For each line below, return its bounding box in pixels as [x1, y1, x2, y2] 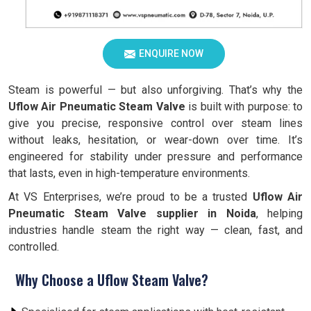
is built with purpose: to [185, 100, 303, 113]
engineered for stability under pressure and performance [8, 150, 303, 163]
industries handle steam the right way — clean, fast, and [8, 224, 303, 237]
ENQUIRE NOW [139, 48, 203, 59]
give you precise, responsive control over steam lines [8, 117, 303, 130]
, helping [255, 207, 303, 220]
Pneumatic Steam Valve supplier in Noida [8, 207, 256, 220]
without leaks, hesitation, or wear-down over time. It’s [8, 133, 303, 146]
